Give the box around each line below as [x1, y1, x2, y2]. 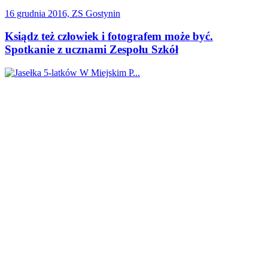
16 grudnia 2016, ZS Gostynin [5, 8, 120, 19]
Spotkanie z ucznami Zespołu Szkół [5, 43, 178, 56]
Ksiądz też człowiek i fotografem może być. [5, 30, 213, 43]
